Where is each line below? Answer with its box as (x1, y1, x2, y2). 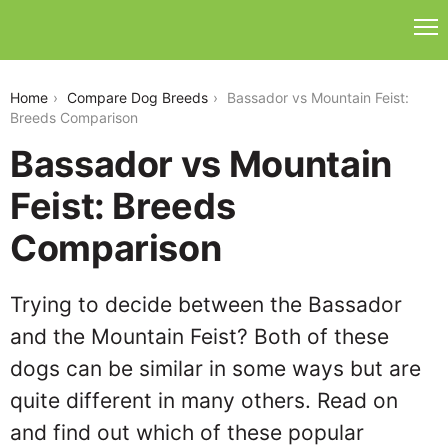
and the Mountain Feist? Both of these (10, 324, 389, 349)
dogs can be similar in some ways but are (10, 356, 421, 381)
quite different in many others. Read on (10, 388, 398, 413)
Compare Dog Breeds (67, 89, 208, 106)
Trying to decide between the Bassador (10, 292, 402, 317)
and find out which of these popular (10, 420, 364, 445)
